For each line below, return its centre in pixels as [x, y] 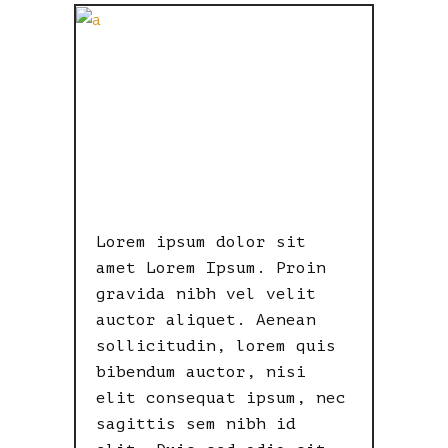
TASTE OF [197, 135]
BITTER [172, 90]
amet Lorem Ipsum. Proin [211, 267]
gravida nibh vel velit [206, 293]
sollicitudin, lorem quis [216, 345]
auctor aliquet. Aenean [206, 319]
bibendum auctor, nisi [201, 371]
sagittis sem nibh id [196, 423]
